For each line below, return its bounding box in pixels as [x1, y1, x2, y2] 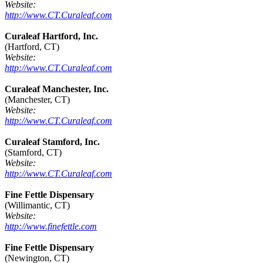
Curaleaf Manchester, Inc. [5, 84, 109, 95]
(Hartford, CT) [5, 42, 59, 52]
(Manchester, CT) [5, 95, 70, 105]
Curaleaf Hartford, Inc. [5, 31, 98, 42]
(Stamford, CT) [5, 147, 62, 158]
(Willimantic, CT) [5, 200, 70, 211]
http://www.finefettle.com [5, 221, 97, 232]
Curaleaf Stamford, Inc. [5, 137, 100, 147]
